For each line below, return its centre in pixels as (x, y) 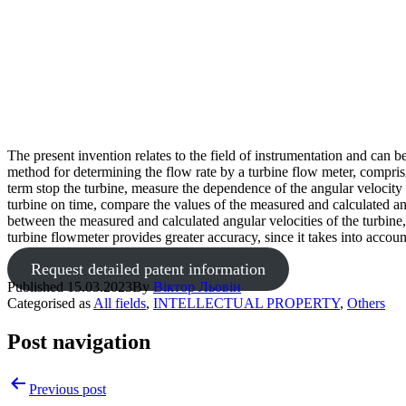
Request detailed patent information (148, 269)
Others (366, 303)
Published (37, 286)
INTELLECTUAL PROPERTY (246, 303)
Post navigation (79, 341)
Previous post (68, 389)
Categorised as (50, 303)
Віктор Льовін (197, 286)
